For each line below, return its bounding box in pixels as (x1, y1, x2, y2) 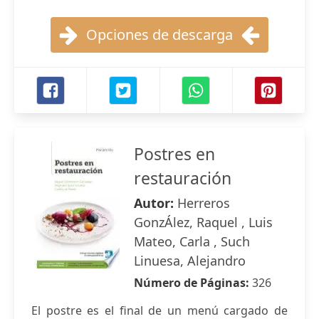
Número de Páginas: (134, 275, 252, 291)
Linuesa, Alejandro (134, 252, 246, 269)
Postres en (134, 142, 215, 165)
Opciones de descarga (86, 25, 233, 44)
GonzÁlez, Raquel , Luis (134, 214, 273, 231)
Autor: (134, 194, 177, 211)
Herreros (177, 194, 230, 211)
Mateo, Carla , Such (134, 233, 250, 250)
